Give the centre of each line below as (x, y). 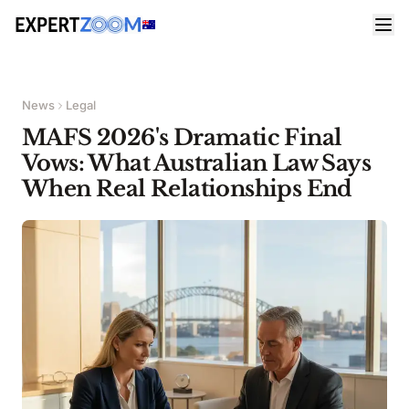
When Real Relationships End (187, 189)
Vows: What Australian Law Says (196, 163)
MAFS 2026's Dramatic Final (182, 137)
